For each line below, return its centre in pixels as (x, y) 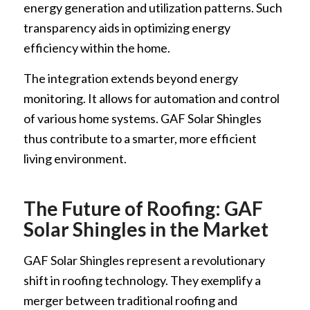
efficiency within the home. (97, 48)
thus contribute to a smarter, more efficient (140, 139)
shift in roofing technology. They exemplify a (142, 280)
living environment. (75, 159)
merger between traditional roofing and (130, 300)
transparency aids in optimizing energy (127, 28)
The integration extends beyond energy (130, 79)
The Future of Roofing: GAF (143, 209)
